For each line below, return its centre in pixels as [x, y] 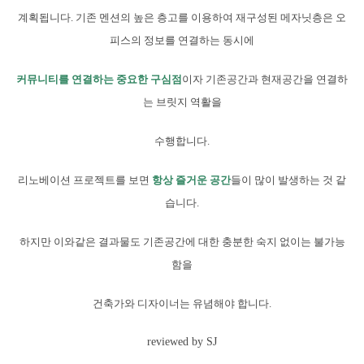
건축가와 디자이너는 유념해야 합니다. [182, 304]
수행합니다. [182, 141]
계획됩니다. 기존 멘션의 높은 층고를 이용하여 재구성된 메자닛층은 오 [182, 18]
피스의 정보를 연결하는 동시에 [182, 41]
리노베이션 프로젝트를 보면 [85, 180]
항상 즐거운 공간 [191, 180]
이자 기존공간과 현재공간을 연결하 [265, 80]
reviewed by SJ [182, 342]
